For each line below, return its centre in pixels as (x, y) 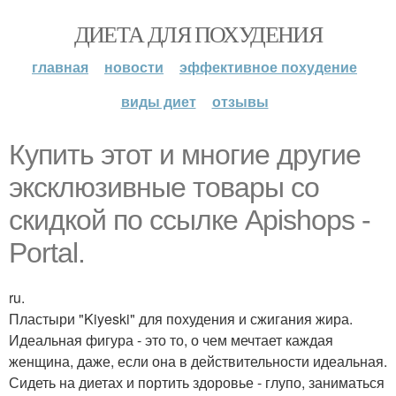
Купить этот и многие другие (185, 155)
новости (134, 67)
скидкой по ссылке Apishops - (190, 220)
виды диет (158, 101)
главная (60, 67)
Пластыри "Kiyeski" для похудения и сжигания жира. (181, 319)
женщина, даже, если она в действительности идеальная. (198, 361)
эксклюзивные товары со (164, 187)
